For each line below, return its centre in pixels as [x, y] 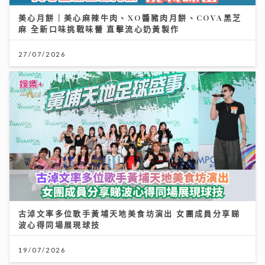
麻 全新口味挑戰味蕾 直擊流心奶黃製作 [99, 29]
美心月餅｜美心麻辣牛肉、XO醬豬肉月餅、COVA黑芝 [130, 18]
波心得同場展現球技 [59, 224]
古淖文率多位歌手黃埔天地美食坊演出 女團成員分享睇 [129, 213]
